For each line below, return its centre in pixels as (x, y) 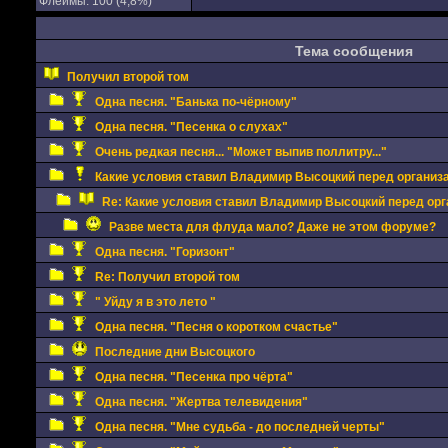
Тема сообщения (353, 51)
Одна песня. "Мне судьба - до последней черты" (239, 427)
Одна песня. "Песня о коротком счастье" (216, 327)
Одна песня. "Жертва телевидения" (201, 402)
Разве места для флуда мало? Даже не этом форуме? (272, 227)
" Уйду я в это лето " (155, 302)
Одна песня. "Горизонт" (164, 252)
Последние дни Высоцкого (174, 352)
